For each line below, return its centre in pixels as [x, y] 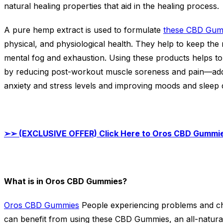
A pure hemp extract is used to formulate [84, 30]
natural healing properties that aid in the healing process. [111, 6]
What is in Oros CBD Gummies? [65, 181]
